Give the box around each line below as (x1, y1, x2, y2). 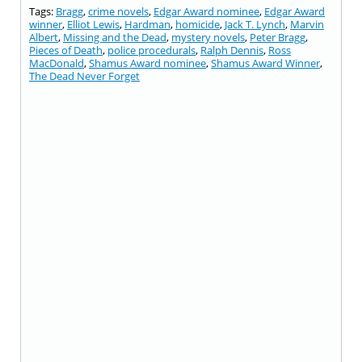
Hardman (124, 17, 170, 32)
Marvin (290, 17, 324, 32)
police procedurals (107, 43, 196, 57)
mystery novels (171, 30, 245, 44)
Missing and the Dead (63, 30, 166, 44)
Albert (29, 30, 58, 44)
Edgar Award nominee (154, 4, 259, 19)
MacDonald (29, 56, 84, 70)
